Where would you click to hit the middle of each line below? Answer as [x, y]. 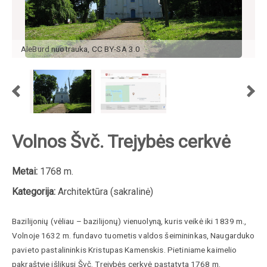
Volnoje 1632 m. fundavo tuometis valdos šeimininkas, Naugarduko [133, 235]
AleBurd [36, 49]
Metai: [25, 171]
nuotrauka [70, 49]
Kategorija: [34, 191]
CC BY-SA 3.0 [116, 49]
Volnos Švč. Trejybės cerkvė [121, 141]
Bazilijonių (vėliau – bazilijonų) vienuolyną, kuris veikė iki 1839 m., [129, 221]
